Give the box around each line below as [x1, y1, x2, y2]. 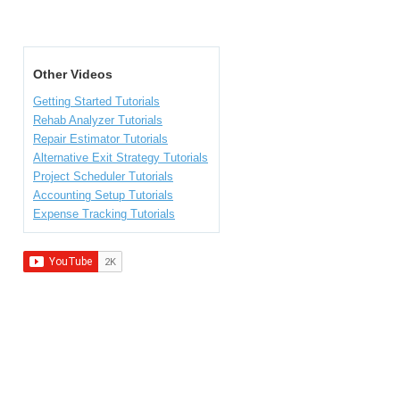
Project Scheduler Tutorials [33, 170, 173, 183]
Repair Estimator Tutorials [33, 132, 168, 146]
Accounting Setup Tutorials [33, 188, 173, 202]
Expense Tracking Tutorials [33, 207, 175, 221]
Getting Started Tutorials [33, 95, 160, 108]
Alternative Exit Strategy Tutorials [33, 151, 208, 164]
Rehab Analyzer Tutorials [33, 113, 162, 127]
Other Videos [33, 67, 112, 81]
